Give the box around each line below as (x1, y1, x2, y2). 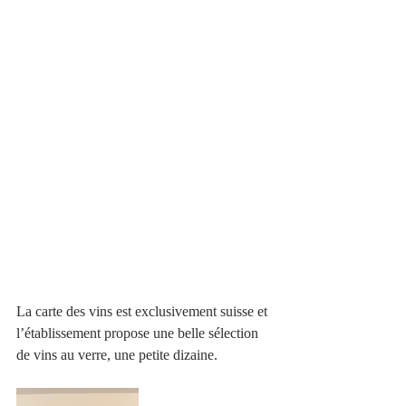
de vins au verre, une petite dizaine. (16, 347, 217, 363)
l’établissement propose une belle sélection (16, 325, 262, 342)
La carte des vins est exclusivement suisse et (16, 304, 271, 320)
